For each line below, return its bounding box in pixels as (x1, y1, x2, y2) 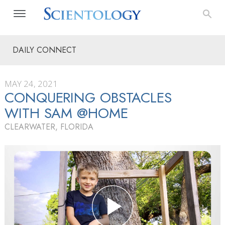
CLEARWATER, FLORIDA (5, 121, 93, 133)
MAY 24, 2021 (5, 78, 58, 89)
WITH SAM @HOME (5, 103, 128, 124)
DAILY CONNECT (13, 44, 76, 56)
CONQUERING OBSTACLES (5, 87, 172, 108)
